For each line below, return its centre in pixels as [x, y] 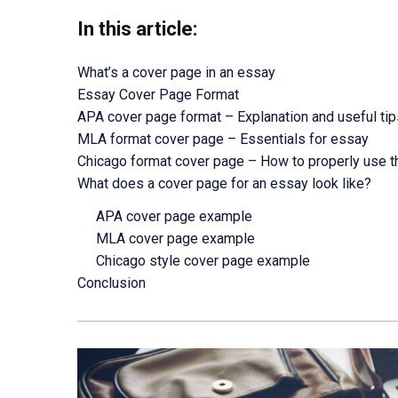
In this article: [137, 29]
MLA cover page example [176, 239]
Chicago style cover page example [203, 261]
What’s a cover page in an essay [176, 72]
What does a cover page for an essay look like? [224, 183]
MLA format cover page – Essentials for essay [223, 139]
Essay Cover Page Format [158, 95]
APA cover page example [175, 216]
